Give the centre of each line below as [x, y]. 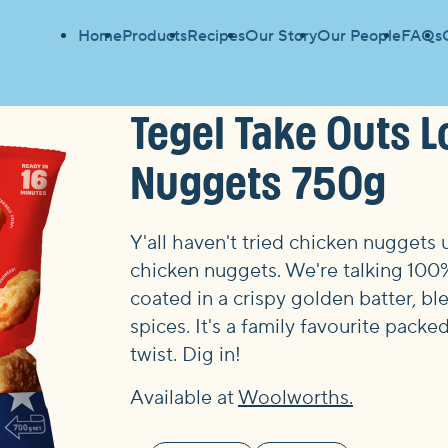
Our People [358, 36]
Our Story [280, 36]
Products [154, 36]
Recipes [215, 36]
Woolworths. [295, 398]
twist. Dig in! [185, 355]
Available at [182, 398]
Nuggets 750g [258, 181]
